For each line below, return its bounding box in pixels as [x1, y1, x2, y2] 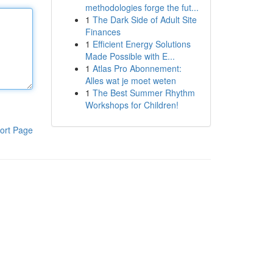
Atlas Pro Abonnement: [92, 62, 182, 74]
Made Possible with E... [85, 50, 175, 62]
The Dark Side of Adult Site [92, 13, 197, 26]
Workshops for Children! [85, 99, 179, 111]
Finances [85, 26, 121, 38]
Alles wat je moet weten [85, 74, 176, 87]
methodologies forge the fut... [85, 1, 199, 13]
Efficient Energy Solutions [92, 38, 191, 50]
